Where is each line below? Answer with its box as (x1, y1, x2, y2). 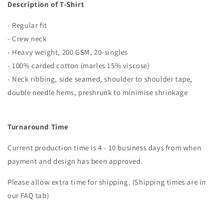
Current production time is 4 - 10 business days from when (7, 143, 202, 152)
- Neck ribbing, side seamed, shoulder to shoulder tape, (7, 74, 193, 84)
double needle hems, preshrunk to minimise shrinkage (7, 88, 188, 97)
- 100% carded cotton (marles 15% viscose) (7, 61, 150, 70)
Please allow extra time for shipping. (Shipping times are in (7, 177, 207, 187)
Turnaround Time (7, 122, 69, 131)
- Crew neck (7, 34, 47, 43)
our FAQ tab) (7, 191, 49, 200)
